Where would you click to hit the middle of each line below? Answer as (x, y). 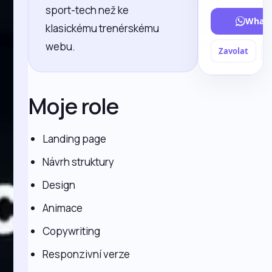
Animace (63, 208)
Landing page (75, 139)
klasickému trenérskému (103, 28)
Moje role (73, 106)
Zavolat (233, 51)
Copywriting (72, 231)
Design (59, 185)
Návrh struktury (79, 162)
